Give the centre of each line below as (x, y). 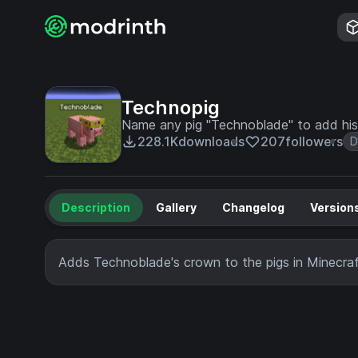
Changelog (253, 207)
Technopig (171, 107)
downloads (211, 141)
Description (96, 207)
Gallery (176, 207)
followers (314, 141)
